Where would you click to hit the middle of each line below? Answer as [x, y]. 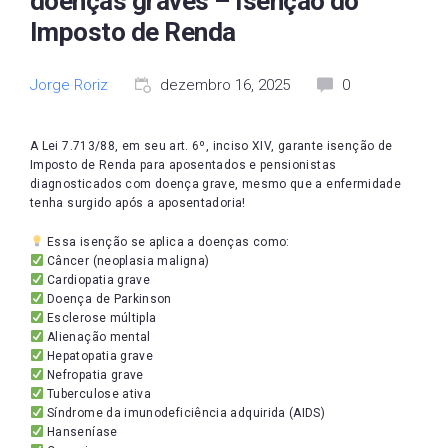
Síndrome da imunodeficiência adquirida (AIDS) [184, 413]
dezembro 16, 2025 [225, 85]
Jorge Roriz [69, 85]
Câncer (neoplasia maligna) [126, 261]
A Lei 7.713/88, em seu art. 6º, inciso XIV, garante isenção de [211, 146]
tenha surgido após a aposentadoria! [138, 203]
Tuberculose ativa [97, 394]
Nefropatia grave [93, 375]
